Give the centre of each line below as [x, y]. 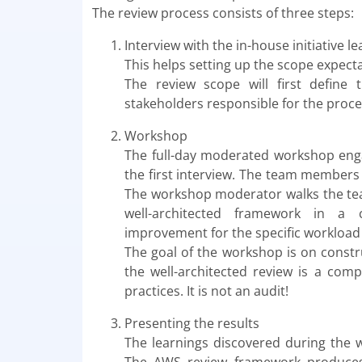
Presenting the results [192, 324]
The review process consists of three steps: [223, 13]
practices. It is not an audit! [206, 291]
